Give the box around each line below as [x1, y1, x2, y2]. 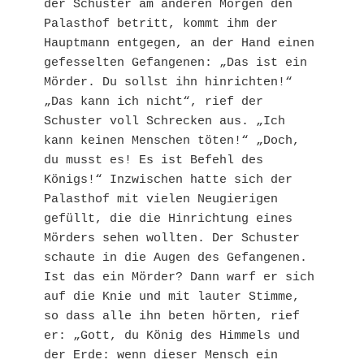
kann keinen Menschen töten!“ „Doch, [44, 134, 300, 149]
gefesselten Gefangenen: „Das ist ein [44, 56, 307, 71]
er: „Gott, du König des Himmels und [44, 329, 300, 344]
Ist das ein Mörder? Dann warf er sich [44, 271, 314, 285]
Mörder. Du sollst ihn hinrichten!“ [44, 76, 292, 90]
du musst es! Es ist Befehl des [44, 154, 263, 168]
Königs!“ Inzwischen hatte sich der [44, 173, 292, 188]
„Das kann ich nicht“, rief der [44, 95, 263, 110]
